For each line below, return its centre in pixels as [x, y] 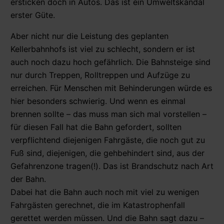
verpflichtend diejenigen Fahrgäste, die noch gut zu [108, 140]
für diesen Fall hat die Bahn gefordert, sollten [96, 127]
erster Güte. [33, 15]
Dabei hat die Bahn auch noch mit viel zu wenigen [105, 192]
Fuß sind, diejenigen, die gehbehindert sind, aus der [107, 153]
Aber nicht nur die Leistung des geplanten [89, 36]
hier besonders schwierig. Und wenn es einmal [98, 101]
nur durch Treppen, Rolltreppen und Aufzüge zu [100, 75]
